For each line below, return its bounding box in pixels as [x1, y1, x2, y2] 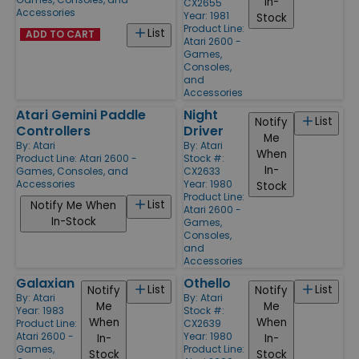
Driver [184, 121, 224, 140]
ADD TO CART [26, 26, 95, 41]
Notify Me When [30, 197, 116, 213]
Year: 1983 [16, 303, 64, 317]
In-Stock [50, 213, 96, 229]
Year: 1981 [184, 8, 229, 22]
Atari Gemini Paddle [16, 105, 146, 124]
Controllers [16, 121, 91, 140]
